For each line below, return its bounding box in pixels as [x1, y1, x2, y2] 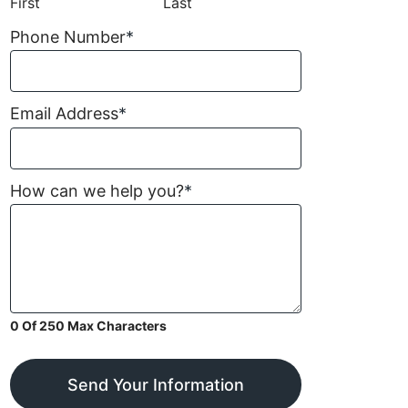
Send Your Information [67, 375, 244, 395]
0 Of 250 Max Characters [10, 318, 167, 334]
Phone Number [10, 26, 126, 46]
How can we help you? [10, 180, 184, 200]
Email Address [10, 104, 118, 124]
